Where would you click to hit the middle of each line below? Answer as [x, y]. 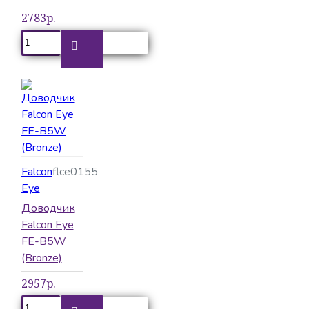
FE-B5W [43, 241]
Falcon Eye [47, 225]
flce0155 [75, 171]
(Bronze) [41, 258]
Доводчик [48, 208]
